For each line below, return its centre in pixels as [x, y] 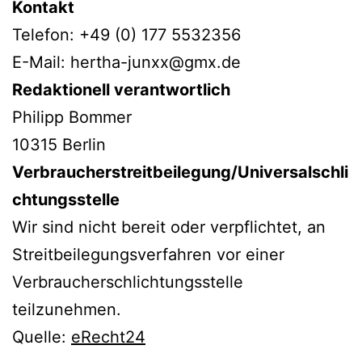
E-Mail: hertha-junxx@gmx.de [126, 62]
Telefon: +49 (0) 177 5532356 [126, 35]
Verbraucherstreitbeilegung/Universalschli [180, 172]
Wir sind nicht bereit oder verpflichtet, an [169, 227]
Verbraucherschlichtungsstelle [128, 282]
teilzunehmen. [67, 309]
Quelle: [42, 337]
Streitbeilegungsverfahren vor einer [148, 255]
